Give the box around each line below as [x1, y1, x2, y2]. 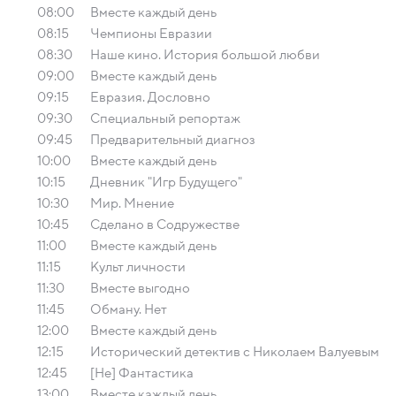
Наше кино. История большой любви [90, 48, 320, 62]
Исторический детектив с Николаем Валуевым [90, 345, 379, 359]
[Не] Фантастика [90, 366, 194, 380]
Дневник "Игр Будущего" [90, 175, 242, 189]
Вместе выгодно [90, 281, 190, 295]
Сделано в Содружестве [90, 217, 240, 232]
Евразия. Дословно [90, 90, 210, 104]
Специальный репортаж [90, 111, 240, 126]
